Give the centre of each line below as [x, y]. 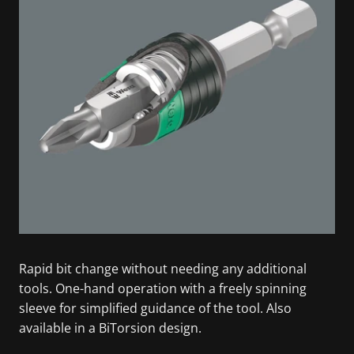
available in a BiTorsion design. [110, 328]
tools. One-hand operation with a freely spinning [163, 288]
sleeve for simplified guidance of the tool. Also [155, 308]
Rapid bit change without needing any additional [163, 268]
